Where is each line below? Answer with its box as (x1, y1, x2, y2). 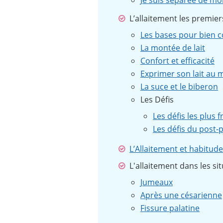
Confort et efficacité (140, 55, 215, 67)
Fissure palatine (140, 203, 200, 214)
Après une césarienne (140, 190, 222, 201)
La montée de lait (140, 42, 205, 54)
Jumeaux (140, 177, 173, 188)
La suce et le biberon (140, 81, 218, 93)
